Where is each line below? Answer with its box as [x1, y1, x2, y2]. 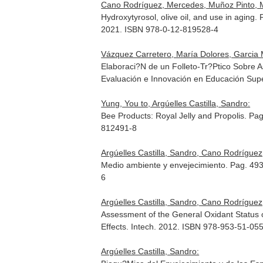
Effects [101, 222, 127, 231]
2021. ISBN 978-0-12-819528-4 [101, 25, 219, 34]
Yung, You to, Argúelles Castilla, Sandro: [101, 99, 251, 108]
